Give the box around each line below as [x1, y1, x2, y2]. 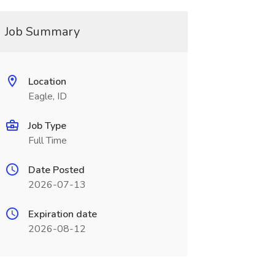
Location [28, 75, 66, 88]
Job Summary [4, 23, 80, 40]
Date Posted [28, 163, 85, 177]
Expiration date [28, 207, 97, 221]
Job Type [28, 119, 66, 133]
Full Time [28, 134, 67, 147]
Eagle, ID [28, 90, 67, 103]
